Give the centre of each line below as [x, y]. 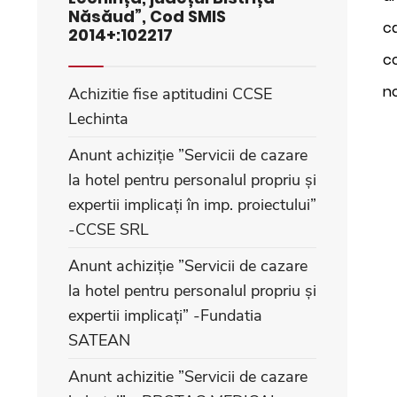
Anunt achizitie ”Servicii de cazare [188, 377]
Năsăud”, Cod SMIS [147, 16]
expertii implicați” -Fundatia [165, 315]
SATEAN [99, 340]
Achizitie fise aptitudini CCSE [170, 94]
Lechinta [98, 119]
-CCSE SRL [109, 230]
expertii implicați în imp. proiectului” [192, 205]
